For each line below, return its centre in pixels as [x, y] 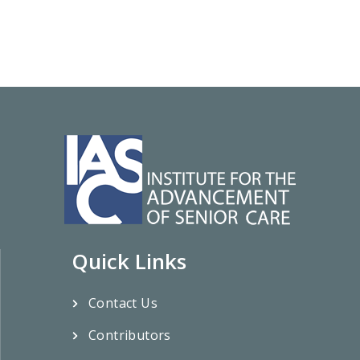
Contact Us [123, 303]
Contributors [130, 335]
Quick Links [129, 262]
